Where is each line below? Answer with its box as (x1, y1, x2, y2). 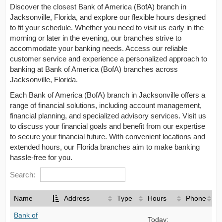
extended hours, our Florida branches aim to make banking (10, 143, 200, 151)
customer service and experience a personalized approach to (10, 55, 207, 63)
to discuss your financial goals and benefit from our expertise (10, 122, 205, 130)
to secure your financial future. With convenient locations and (10, 132, 205, 141)
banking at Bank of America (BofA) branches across (10, 65, 178, 73)
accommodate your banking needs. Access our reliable (10, 44, 187, 53)
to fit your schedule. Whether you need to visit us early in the (10, 23, 204, 32)
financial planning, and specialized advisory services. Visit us (10, 111, 206, 120)
